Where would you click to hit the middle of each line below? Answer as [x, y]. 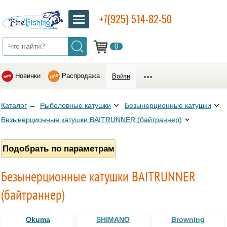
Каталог [14, 106]
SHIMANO [113, 220]
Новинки [28, 76]
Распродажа [81, 76]
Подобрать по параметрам [59, 148]
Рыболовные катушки [75, 106]
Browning [188, 220]
